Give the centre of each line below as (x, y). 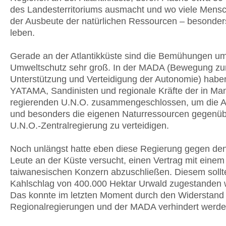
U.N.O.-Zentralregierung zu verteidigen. (90, 126)
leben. (22, 33)
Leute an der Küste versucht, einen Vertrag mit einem (117, 160)
